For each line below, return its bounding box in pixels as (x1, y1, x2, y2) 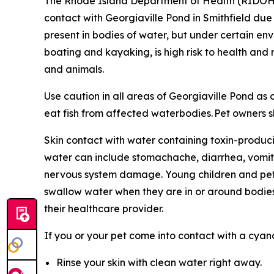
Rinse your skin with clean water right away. (56, 256, 262, 268)
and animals (44, 62, 102, 75)
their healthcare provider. (44, 202, 163, 215)
